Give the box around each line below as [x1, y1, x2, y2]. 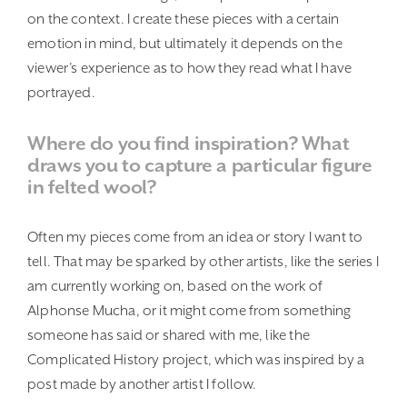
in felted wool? [27, 176, 156, 199]
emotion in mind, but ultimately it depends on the [27, 35, 342, 53]
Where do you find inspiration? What [27, 133, 350, 155]
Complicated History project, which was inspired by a [27, 352, 365, 369]
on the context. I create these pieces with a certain [27, 11, 340, 28]
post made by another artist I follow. [27, 376, 257, 393]
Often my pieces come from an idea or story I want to [27, 229, 363, 246]
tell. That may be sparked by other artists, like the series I [27, 253, 379, 271]
